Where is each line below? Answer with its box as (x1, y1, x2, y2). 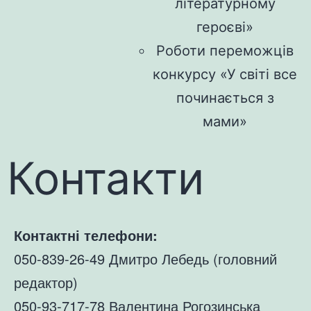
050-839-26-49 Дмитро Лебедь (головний (14, 248, 277, 269)
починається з (176, 89, 274, 106)
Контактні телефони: (14, 224, 158, 245)
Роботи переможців (156, 42, 294, 59)
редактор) (14, 271, 78, 292)
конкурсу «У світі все (153, 65, 297, 83)
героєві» (196, 18, 253, 35)
